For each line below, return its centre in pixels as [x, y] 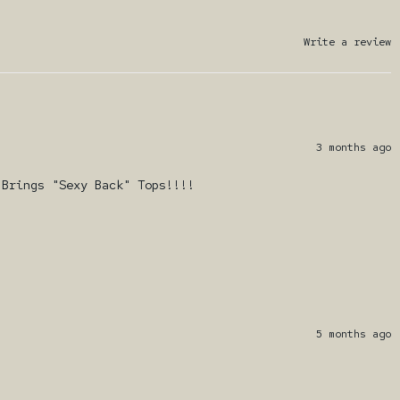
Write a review [347, 42]
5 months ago [354, 334]
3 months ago [354, 148]
